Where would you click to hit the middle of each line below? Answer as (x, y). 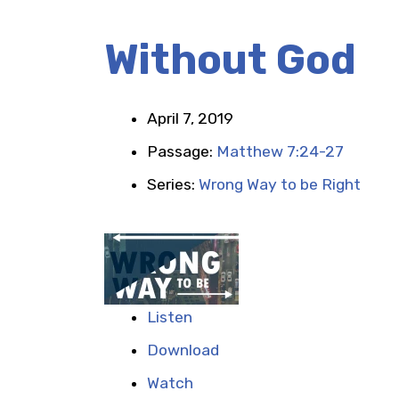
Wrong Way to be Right (280, 184)
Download (183, 350)
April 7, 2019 (190, 118)
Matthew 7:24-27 (280, 151)
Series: (173, 184)
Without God (230, 60)
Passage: (182, 151)
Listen (170, 317)
